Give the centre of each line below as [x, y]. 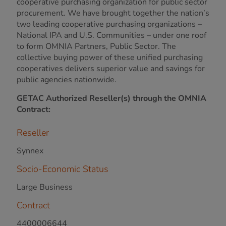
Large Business [45, 187]
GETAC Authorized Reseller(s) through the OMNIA [111, 98]
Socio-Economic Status [63, 169]
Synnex [30, 151]
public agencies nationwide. [67, 80]
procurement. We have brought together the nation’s [113, 13]
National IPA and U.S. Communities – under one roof [111, 35]
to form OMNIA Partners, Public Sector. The [96, 46]
